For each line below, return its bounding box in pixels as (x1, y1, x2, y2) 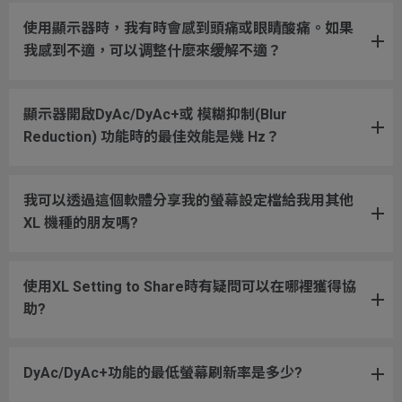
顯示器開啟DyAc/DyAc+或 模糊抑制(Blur (23, 105, 287, 123)
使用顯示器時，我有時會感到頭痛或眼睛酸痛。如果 (23, 19, 354, 37)
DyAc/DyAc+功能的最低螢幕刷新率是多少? (23, 363, 302, 381)
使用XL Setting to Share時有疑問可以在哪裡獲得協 (23, 277, 356, 295)
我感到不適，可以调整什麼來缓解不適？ (23, 41, 282, 59)
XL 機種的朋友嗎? (23, 214, 138, 232)
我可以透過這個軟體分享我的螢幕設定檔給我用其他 (23, 191, 354, 209)
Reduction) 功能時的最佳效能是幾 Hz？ (23, 127, 280, 145)
